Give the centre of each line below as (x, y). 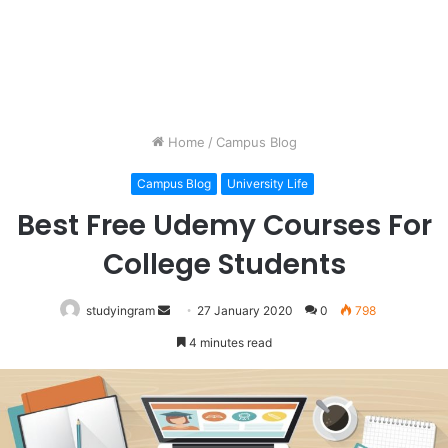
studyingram (120, 310)
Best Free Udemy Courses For (224, 225)
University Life (267, 183)
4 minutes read (228, 342)
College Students (224, 264)
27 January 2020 (245, 310)
